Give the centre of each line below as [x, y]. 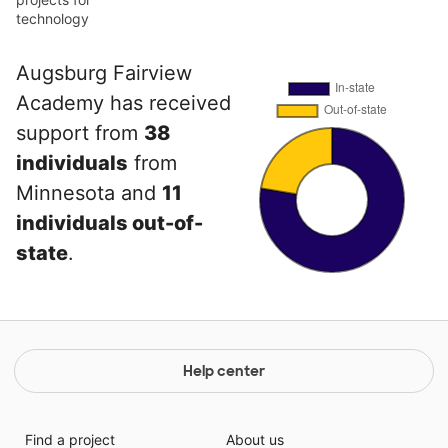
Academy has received [123, 103]
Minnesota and [89, 193]
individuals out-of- [109, 223]
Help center [224, 371]
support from [80, 133]
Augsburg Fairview [104, 73]
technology [52, 18]
